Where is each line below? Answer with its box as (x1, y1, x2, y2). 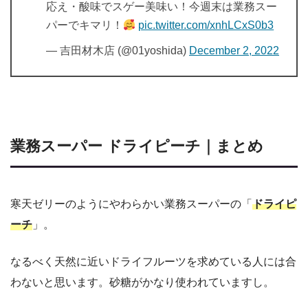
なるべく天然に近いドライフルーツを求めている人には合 (10, 256, 296, 268)
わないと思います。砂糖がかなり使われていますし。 (10, 276, 274, 289)
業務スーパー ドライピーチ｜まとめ (10, 137, 263, 155)
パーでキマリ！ (46, 19, 123, 31)
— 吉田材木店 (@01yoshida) (46, 44, 189, 56)
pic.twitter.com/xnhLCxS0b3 (138, 19, 274, 31)
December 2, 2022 (189, 44, 279, 56)
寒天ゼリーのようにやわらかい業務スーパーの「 (10, 198, 252, 210)
